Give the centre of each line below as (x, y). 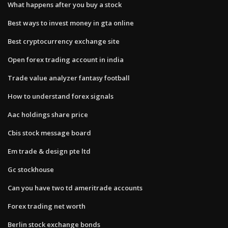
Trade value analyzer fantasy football (69, 78)
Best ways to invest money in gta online (71, 23)
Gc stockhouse (31, 169)
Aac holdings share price (48, 114)
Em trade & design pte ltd (49, 151)
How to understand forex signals (61, 96)
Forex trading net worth (47, 206)
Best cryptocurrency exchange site (64, 41)
